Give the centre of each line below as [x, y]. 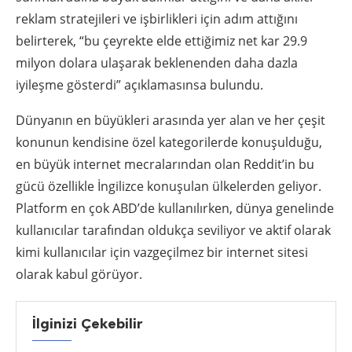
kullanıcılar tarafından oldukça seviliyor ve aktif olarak [173, 230]
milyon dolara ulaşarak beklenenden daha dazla [157, 62]
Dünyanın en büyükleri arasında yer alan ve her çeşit [170, 120]
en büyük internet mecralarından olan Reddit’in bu [165, 164]
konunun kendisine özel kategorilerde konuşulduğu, [169, 142]
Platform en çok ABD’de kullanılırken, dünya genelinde [175, 208]
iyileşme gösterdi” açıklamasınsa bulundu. [141, 84]
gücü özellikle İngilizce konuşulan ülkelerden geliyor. [169, 186]
